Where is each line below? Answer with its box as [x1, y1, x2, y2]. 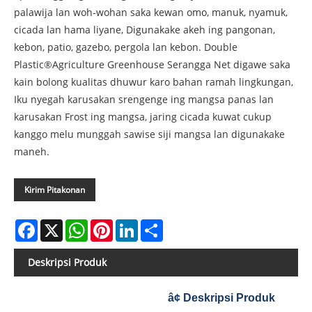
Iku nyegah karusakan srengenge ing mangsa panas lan [14, 93, 274, 107]
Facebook [38, 218, 81, 232]
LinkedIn [138, 218, 178, 232]
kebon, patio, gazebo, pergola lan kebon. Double [14, 40, 237, 54]
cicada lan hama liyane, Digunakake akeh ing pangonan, [14, 23, 275, 37]
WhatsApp [88, 218, 136, 232]
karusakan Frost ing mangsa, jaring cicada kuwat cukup [14, 110, 272, 124]
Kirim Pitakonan [24, 184, 85, 196]
